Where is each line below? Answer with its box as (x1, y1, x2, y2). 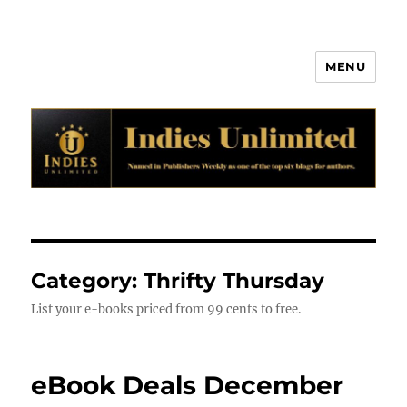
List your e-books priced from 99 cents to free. (31, 302, 302, 318)
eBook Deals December (31, 370, 344, 402)
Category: (31, 268, 144, 294)
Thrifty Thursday (144, 268, 325, 294)
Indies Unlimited (31, 66, 214, 93)
